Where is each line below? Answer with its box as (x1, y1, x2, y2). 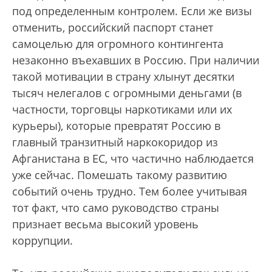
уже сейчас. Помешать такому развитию (12, 168, 227, 183)
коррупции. (12, 233, 73, 248)
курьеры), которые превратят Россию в (12, 118, 220, 134)
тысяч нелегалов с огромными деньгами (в (12, 86, 242, 101)
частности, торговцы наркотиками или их (12, 102, 232, 117)
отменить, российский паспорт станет (12, 20, 213, 35)
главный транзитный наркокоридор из (12, 135, 218, 150)
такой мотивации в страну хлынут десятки (12, 69, 234, 84)
